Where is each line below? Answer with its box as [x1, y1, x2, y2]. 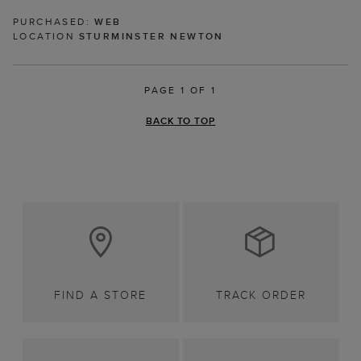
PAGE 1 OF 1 [144, 83, 217, 98]
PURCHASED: [13, 15, 95, 29]
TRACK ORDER [215, 287, 306, 304]
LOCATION [13, 29, 79, 44]
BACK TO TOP [145, 114, 216, 128]
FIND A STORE [54, 287, 147, 304]
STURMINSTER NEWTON [78, 29, 224, 44]
